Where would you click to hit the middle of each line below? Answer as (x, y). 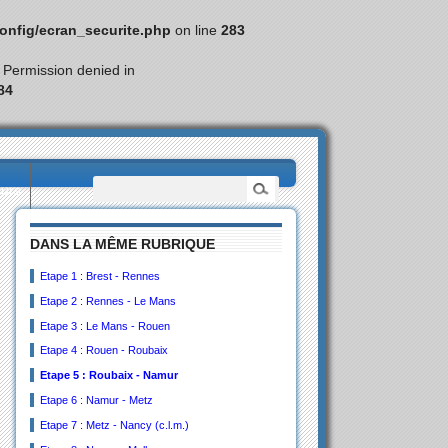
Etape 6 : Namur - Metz (96, 400)
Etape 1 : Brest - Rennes (99, 276)
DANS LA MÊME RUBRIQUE (123, 244)
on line (195, 30)
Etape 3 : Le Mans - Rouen (104, 325)
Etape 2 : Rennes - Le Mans (107, 300)
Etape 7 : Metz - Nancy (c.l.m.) (114, 424)
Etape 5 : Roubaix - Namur (108, 375)
